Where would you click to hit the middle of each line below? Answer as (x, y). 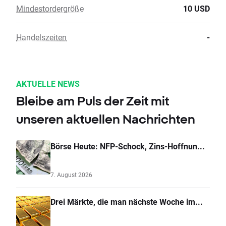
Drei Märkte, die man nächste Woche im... (127, 202)
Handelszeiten (41, 37)
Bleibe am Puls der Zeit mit (93, 101)
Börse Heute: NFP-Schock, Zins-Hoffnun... (128, 146)
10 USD (196, 9)
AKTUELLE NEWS (48, 84)
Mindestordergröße (50, 9)
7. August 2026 (71, 175)
